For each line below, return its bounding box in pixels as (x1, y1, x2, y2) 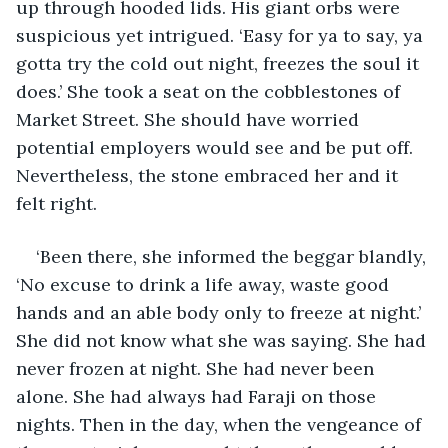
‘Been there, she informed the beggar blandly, (36, 244, 431, 268)
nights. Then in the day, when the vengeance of (16, 412, 426, 436)
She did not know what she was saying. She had (16, 328, 431, 352)
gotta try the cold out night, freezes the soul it (16, 51, 424, 75)
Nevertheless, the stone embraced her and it (16, 163, 403, 187)
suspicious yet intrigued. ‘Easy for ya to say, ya (16, 23, 428, 47)
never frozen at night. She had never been (16, 356, 379, 380)
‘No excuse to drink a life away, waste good (16, 272, 394, 296)
